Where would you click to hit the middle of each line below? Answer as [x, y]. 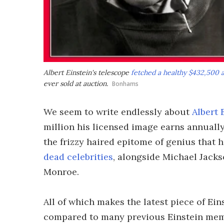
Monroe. [61, 172]
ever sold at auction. [76, 83]
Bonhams [125, 84]
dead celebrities [78, 157]
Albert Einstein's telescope [87, 72]
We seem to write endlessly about [118, 112]
